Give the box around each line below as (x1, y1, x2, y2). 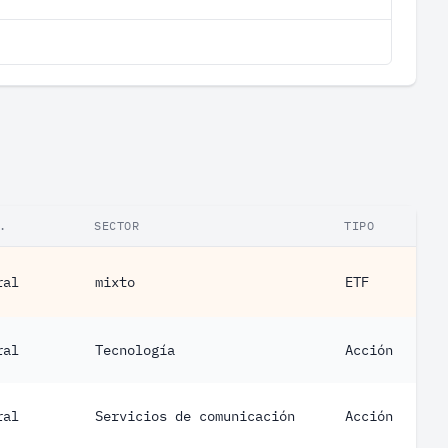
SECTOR (94, 218, 140, 233)
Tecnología (95, 341, 175, 359)
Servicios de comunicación (95, 407, 295, 425)
